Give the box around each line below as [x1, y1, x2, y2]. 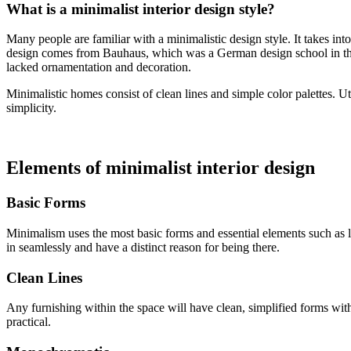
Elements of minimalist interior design [6, 157, 315, 179]
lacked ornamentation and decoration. [6, 60, 191, 74]
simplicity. [6, 101, 56, 115]
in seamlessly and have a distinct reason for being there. [6, 240, 280, 254]
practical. [6, 315, 51, 329]
